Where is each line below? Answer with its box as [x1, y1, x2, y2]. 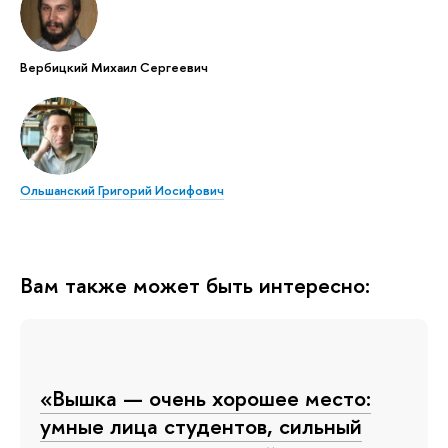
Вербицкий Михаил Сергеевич [20, 57, 208, 76]
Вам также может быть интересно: [20, 269, 370, 300]
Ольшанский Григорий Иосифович [20, 180, 224, 199]
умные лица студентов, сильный [40, 410, 362, 441]
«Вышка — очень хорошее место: [40, 382, 371, 413]
